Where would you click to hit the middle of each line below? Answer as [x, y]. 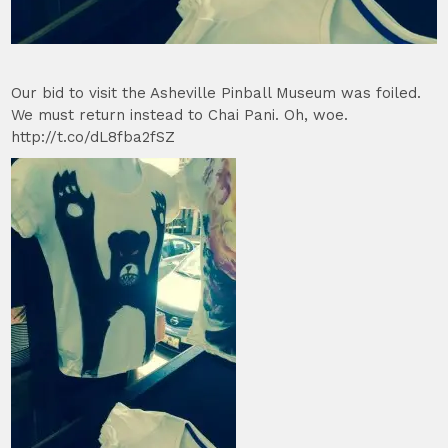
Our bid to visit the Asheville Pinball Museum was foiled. [216, 93]
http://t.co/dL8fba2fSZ [93, 137]
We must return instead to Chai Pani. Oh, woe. [180, 115]
